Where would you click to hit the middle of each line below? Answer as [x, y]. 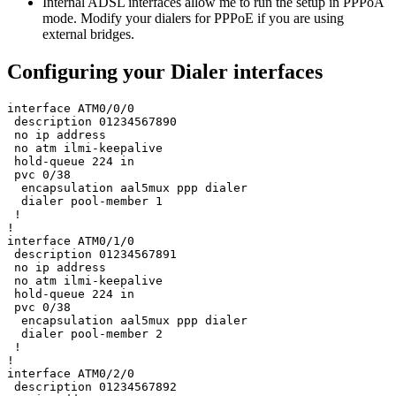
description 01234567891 [92, 255]
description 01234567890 [92, 122]
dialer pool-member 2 [85, 334]
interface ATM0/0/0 [71, 109]
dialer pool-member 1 [85, 202]
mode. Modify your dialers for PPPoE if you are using [193, 19]
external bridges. [88, 34]
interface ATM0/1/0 [71, 241]
